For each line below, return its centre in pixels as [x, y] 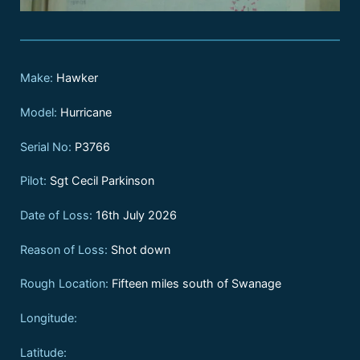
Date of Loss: [56, 215]
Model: [39, 112]
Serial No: [46, 146]
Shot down [139, 249]
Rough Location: [64, 284]
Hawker [76, 78]
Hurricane [84, 112]
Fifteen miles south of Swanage [195, 284]
